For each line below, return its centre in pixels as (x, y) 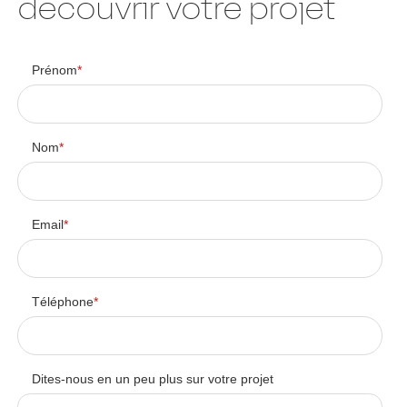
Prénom (55, 70)
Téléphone (63, 303)
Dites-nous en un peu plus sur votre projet (153, 380)
